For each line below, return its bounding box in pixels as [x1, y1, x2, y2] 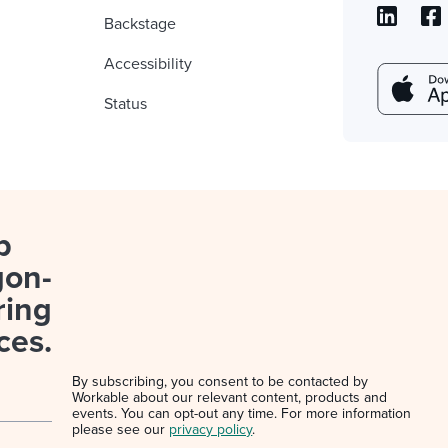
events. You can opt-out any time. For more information [72, 405, 412, 422]
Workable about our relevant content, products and [72, 389, 388, 406]
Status [104, 94, 147, 114]
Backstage [104, 14, 176, 34]
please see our [72, 421, 170, 438]
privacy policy [169, 421, 253, 438]
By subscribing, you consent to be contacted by [72, 373, 369, 390]
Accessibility [104, 54, 192, 74]
